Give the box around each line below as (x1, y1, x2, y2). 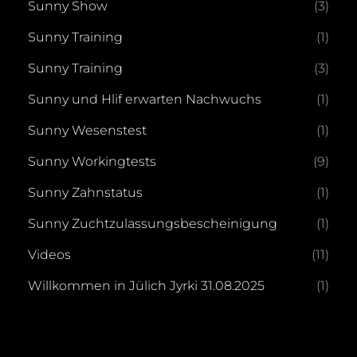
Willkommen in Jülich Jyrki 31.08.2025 (28, 278, 265, 293)
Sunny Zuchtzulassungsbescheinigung (28, 216, 277, 231)
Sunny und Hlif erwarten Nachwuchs (28, 92, 261, 107)
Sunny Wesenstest (28, 123, 147, 138)
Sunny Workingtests (28, 154, 156, 169)
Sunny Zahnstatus (28, 185, 143, 200)
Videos (28, 247, 71, 262)
